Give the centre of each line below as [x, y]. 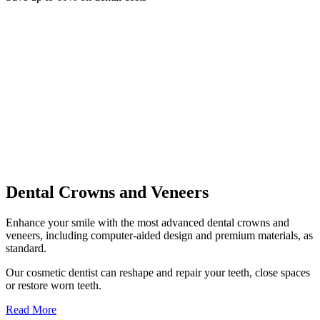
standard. [26, 248]
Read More [31, 309]
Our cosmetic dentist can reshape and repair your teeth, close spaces [158, 272]
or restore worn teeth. [54, 285]
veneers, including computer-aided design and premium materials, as [159, 235]
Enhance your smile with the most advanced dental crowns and [147, 222]
